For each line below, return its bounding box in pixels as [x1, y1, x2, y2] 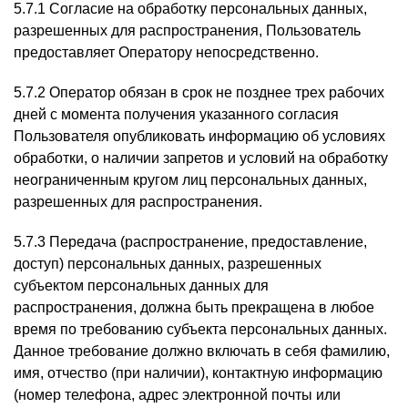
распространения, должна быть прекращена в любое [14, 300, 374, 315]
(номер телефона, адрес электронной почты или [14, 387, 341, 403]
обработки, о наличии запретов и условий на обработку [14, 150, 388, 166]
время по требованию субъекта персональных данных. [14, 321, 387, 337]
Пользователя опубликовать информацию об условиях [14, 128, 385, 144]
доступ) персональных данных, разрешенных [14, 256, 321, 271]
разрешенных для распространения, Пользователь [14, 23, 361, 38]
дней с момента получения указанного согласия [14, 107, 339, 122]
